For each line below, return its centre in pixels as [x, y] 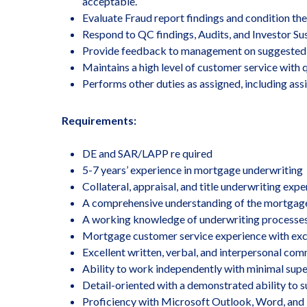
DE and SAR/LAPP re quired [148, 153]
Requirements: [99, 120]
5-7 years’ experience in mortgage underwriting [193, 170]
